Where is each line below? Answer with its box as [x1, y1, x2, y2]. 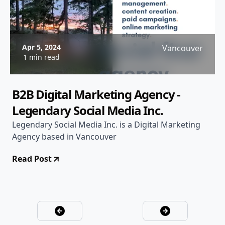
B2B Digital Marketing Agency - [12, 86, 180, 102]
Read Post [12, 153, 52, 164]
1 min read [23, 52, 60, 62]
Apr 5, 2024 [22, 42, 61, 52]
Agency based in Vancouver [12, 131, 117, 142]
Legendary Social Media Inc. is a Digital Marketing [12, 119, 200, 130]
